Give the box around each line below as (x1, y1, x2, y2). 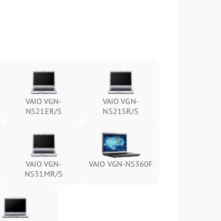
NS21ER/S (26, 106, 62, 116)
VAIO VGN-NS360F (89, 159, 153, 169)
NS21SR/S (103, 106, 139, 116)
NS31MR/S (25, 169, 63, 179)
